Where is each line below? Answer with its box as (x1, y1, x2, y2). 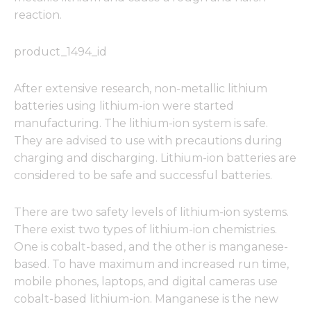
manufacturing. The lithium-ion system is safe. (14, 117, 268, 131)
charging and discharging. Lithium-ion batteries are (14, 151, 296, 165)
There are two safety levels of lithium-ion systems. (14, 205, 289, 219)
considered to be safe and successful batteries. (14, 169, 272, 183)
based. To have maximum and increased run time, (14, 258, 289, 271)
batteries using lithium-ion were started (14, 99, 234, 113)
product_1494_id (14, 45, 107, 59)
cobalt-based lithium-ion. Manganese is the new (14, 292, 278, 306)
